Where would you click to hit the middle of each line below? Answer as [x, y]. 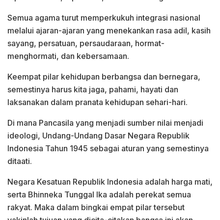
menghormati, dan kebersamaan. [68, 56]
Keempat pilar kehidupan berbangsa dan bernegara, [104, 76]
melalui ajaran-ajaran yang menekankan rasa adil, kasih [109, 30]
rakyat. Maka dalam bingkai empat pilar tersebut [96, 207]
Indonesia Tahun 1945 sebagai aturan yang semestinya [108, 148]
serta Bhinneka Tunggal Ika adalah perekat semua [99, 194]
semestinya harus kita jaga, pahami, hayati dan [93, 89]
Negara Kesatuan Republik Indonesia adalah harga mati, [110, 181]
